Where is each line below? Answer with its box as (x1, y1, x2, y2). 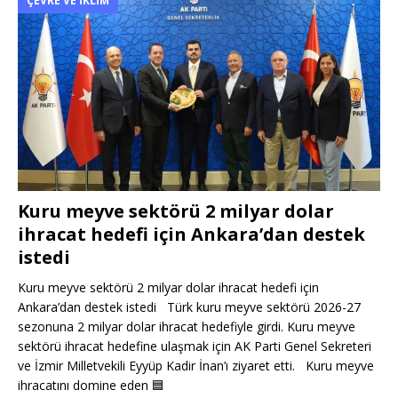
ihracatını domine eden (18, 377, 152, 394)
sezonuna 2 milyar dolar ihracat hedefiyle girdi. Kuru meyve (18, 318, 355, 336)
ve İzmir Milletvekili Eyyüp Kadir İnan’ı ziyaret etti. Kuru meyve (18, 357, 374, 375)
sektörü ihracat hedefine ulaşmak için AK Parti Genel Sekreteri (18, 338, 371, 355)
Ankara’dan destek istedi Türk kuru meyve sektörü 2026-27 (18, 298, 361, 316)
